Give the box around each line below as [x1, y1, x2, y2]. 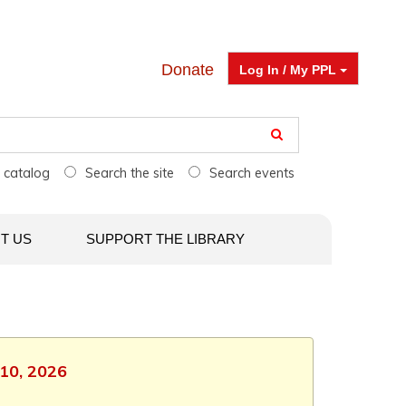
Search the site [85, 165, 178, 181]
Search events [209, 165, 295, 181]
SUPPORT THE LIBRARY [86, 231, 245, 246]
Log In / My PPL [239, 63, 340, 77]
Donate [161, 61, 214, 79]
